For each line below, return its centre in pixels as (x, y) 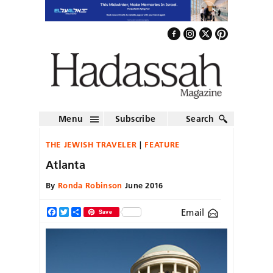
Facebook (75, 212)
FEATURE (162, 144)
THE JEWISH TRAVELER (91, 144)
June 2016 (143, 185)
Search (200, 119)
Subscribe (135, 119)
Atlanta (66, 165)
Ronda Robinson (90, 185)
